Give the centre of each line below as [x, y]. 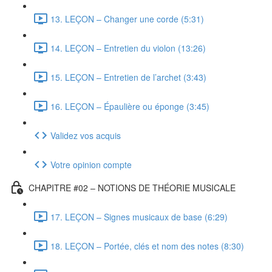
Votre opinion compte [91, 164]
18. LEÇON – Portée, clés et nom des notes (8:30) [147, 246]
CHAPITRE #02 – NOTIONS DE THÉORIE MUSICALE [132, 187]
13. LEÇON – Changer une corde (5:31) [127, 19]
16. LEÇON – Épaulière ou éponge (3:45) [130, 106]
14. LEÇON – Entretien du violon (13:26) [128, 48]
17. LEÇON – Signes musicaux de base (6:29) [139, 216]
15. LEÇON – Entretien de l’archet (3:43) [128, 77]
